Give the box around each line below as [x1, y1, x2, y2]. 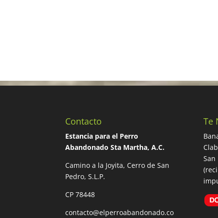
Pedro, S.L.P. [65, 172, 106, 181]
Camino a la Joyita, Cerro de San [65, 161, 170, 170]
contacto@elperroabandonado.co [65, 208, 174, 217]
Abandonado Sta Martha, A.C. [65, 143, 165, 152]
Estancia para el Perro [65, 131, 139, 141]
